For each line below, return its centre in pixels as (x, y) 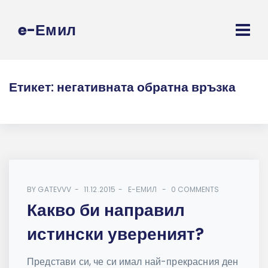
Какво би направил (106, 211)
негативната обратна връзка (146, 87)
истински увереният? (115, 234)
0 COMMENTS (195, 190)
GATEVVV (55, 190)
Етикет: (33, 87)
